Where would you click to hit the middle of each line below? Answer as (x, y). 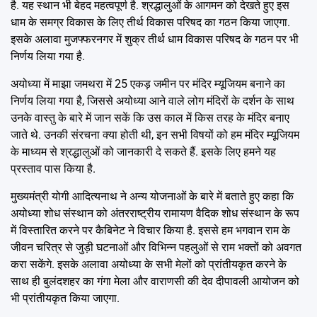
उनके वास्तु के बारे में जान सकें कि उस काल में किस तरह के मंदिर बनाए (150, 117)
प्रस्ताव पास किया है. (53, 168)
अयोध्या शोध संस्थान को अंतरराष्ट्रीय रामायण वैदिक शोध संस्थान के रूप (155, 213)
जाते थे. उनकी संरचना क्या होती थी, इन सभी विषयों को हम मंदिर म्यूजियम (155, 134)
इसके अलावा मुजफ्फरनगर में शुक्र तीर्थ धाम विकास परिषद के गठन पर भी (155, 39)
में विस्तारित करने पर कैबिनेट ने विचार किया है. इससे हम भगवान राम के (150, 230)
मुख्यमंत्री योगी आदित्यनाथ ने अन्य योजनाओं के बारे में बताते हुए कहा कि (152, 196)
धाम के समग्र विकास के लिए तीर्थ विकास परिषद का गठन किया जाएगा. (150, 22)
